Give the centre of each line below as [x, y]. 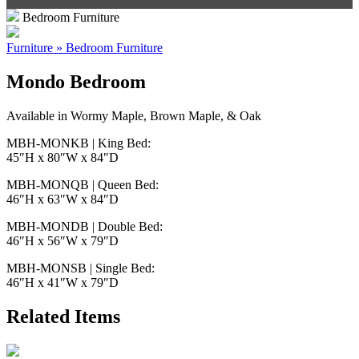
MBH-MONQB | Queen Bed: [83, 184]
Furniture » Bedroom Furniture [85, 48]
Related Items [63, 316]
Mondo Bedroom [76, 81]
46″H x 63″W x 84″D [63, 199]
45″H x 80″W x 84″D [63, 157]
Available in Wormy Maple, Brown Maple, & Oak [134, 115]
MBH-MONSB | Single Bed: [81, 268]
